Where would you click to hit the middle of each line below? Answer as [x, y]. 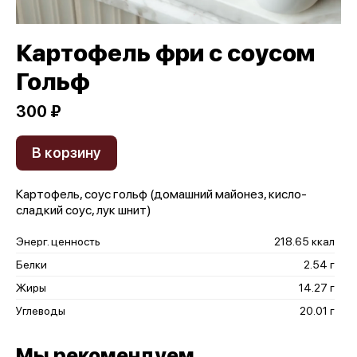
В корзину [67, 153]
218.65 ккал [304, 241]
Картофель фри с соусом [165, 53]
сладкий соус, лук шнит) [84, 210]
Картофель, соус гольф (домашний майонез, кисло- [161, 194]
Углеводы [41, 311]
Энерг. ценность [58, 241]
